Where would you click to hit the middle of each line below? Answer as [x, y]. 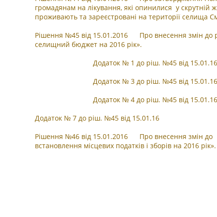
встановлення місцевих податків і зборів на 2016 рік [123, 146]
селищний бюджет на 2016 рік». [88, 44]
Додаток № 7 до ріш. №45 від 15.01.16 [97, 118]
